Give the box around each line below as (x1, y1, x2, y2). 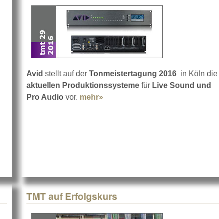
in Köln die (176, 69, 218, 78)
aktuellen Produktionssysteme (26, 81, 139, 90)
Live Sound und (150, 81, 211, 90)
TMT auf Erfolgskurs (26, 189, 117, 203)
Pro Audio (26, 93, 64, 102)
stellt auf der (45, 69, 87, 78)
